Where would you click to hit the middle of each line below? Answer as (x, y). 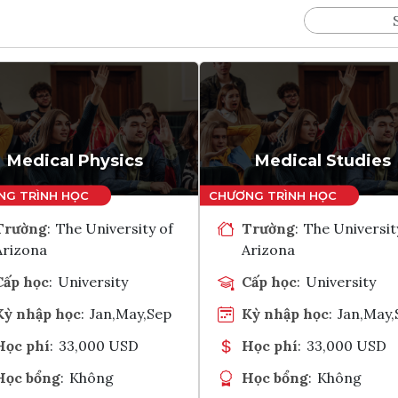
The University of (115, 228)
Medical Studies (323, 160)
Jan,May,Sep (131, 313)
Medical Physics (75, 160)
